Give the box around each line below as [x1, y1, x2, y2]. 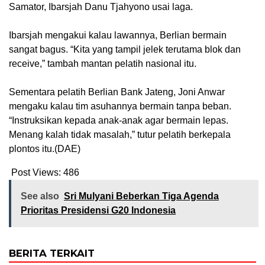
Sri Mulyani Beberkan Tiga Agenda [64, 190, 219, 201]
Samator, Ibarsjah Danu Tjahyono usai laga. [9, 1, 193, 12]
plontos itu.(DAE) [9, 143, 80, 154]
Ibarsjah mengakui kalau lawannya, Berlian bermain [9, 30, 227, 40]
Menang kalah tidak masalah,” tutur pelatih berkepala [9, 129, 231, 140]
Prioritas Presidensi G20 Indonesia [21, 205, 176, 215]
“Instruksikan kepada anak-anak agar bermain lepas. [9, 115, 228, 125]
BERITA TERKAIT [9, 247, 95, 259]
